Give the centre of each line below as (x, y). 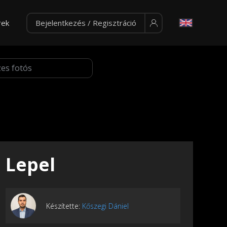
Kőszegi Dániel (105, 206)
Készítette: (64, 206)
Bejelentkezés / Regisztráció (86, 23)
